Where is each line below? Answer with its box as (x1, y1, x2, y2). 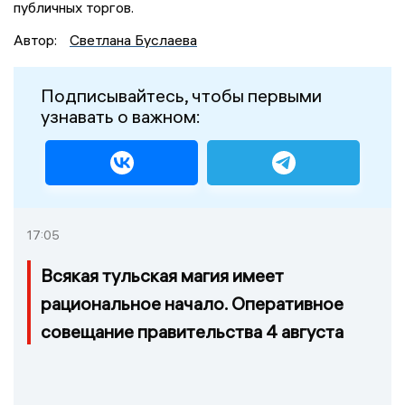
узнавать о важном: (41, 105, 201, 128)
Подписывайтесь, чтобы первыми (41, 84, 322, 108)
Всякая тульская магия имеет (41, 264, 284, 287)
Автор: (14, 31, 61, 50)
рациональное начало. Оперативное (41, 292, 344, 316)
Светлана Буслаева (70, 31, 197, 50)
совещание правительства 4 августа (41, 320, 344, 344)
